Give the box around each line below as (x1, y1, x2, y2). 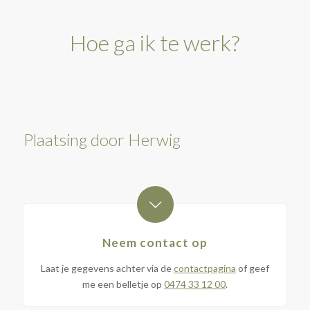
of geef (235, 262, 269, 274)
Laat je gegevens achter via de (40, 262, 174, 274)
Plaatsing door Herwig (23, 129, 181, 149)
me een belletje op (82, 277, 164, 290)
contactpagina (173, 262, 236, 274)
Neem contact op (102, 235, 208, 250)
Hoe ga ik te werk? (70, 28, 240, 56)
